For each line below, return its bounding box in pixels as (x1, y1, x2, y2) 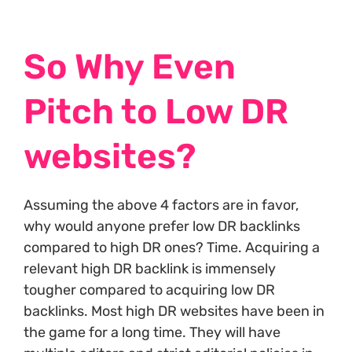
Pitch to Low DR (24, 90, 288, 132)
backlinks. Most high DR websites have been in (24, 302, 324, 320)
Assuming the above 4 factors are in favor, (24, 196, 299, 214)
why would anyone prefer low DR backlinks (24, 217, 300, 235)
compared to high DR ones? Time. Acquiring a (24, 238, 320, 256)
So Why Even (24, 46, 236, 87)
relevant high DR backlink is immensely (24, 259, 276, 277)
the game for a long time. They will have (24, 323, 280, 341)
